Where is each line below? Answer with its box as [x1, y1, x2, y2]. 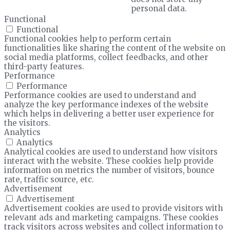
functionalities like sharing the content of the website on [4, 43, 225, 53]
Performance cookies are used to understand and [4, 90, 196, 100]
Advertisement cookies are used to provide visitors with [4, 203, 223, 213]
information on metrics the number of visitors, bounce [4, 165, 215, 175]
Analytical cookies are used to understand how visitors [4, 146, 218, 157]
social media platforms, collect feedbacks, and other [4, 52, 208, 62]
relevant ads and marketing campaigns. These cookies [4, 212, 219, 222]
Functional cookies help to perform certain [4, 33, 171, 44]
